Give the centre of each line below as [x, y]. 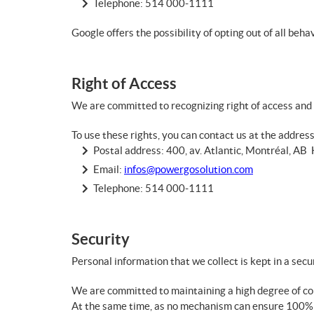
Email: [109, 169]
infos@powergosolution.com [189, 169]
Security [101, 239]
